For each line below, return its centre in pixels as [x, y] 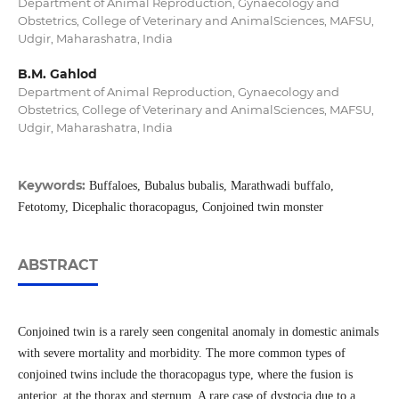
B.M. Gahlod [57, 74]
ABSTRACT [57, 265]
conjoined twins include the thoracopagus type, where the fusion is [185, 375]
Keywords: [53, 186]
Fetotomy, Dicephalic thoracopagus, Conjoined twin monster [170, 208]
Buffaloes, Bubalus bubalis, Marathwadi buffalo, [211, 186]
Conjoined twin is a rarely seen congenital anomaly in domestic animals [198, 332]
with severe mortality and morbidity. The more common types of [181, 354]
